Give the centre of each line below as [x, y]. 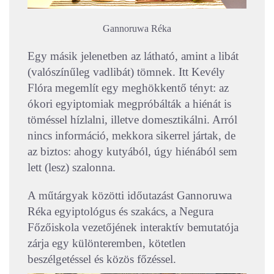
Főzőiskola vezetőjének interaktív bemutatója [133, 228]
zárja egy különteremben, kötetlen [107, 243]
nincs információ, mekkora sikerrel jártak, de [131, 136]
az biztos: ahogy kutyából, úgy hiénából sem [132, 152]
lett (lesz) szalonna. [72, 168]
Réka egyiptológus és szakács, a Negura [120, 212]
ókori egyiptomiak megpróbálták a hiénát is [129, 104]
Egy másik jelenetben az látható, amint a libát [133, 56]
